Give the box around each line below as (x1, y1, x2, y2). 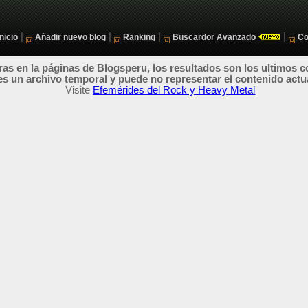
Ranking (123, 32, 155, 41)
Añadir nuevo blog (35, 32, 106, 41)
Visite (65, 84, 93, 96)
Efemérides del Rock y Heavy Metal (93, 84, 256, 96)
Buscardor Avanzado (173, 32, 256, 41)
